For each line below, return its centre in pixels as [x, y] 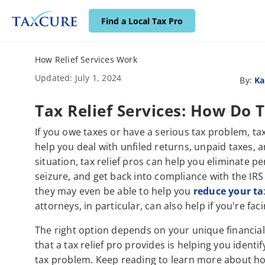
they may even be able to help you [114, 191]
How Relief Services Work [86, 59]
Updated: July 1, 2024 [78, 78]
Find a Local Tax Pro [142, 21]
